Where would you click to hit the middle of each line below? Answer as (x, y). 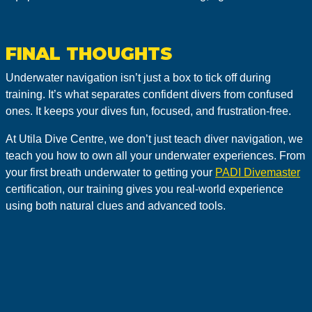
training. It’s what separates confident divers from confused (149, 94)
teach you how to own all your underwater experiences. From (155, 156)
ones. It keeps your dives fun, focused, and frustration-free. (148, 111)
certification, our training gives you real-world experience (145, 189)
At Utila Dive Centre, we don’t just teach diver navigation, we (154, 139)
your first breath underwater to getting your (110, 172)
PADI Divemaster (258, 172)
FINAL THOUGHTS (89, 54)
